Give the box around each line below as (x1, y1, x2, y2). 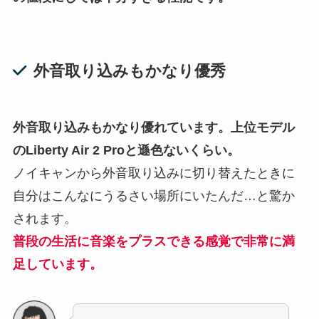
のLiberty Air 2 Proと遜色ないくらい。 (12, 142, 240, 157)
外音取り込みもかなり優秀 (33, 61, 226, 80)
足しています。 (12, 256, 103, 271)
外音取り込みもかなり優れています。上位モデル (12, 120, 295, 135)
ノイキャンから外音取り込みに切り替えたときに (12, 165, 295, 180)
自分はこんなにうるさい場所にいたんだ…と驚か (12, 188, 295, 203)
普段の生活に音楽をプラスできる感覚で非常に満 (12, 234, 295, 249)
